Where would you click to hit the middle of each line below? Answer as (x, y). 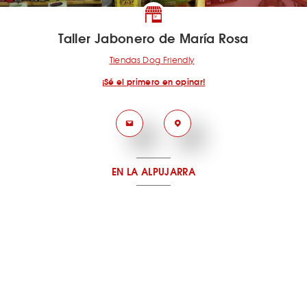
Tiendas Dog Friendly (152, 60)
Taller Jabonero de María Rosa (153, 38)
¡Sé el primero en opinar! (153, 81)
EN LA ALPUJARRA (153, 171)
